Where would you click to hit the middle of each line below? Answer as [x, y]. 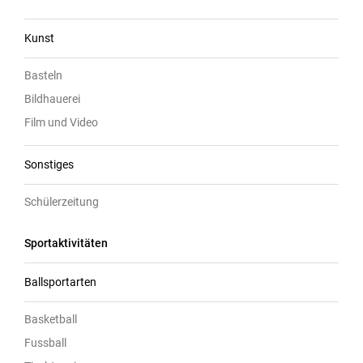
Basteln [43, 75]
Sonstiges [49, 164]
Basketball [51, 319]
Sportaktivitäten [66, 243]
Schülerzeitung [62, 201]
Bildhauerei [52, 98]
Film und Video [61, 122]
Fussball [45, 342]
